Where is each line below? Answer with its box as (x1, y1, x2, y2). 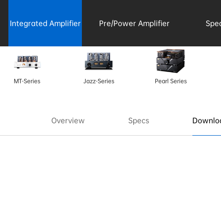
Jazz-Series (83, 77, 114, 85)
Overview (51, 116, 85, 125)
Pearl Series (154, 77, 187, 85)
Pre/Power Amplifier (99, 19, 170, 28)
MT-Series (13, 77, 40, 85)
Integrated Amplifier (9, 19, 81, 28)
